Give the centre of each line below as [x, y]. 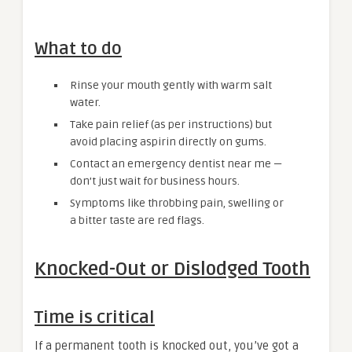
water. [85, 102]
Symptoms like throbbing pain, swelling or [177, 203]
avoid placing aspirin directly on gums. [168, 141]
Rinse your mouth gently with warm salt [171, 85]
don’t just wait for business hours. [155, 181]
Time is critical [95, 317]
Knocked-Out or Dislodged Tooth [172, 269]
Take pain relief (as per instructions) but [171, 124]
